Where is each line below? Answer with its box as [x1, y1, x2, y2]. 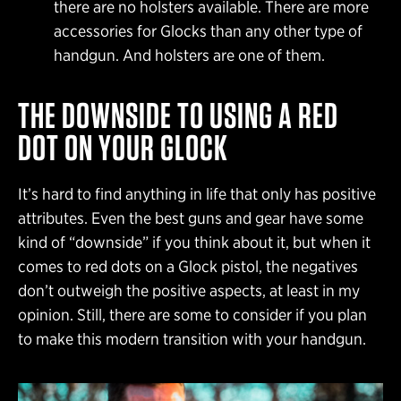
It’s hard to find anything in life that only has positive [18, 184, 376, 204]
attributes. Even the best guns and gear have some [18, 209, 363, 228]
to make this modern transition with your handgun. [18, 329, 366, 349]
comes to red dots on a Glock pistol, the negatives [18, 257, 358, 277]
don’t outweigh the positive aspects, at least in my [18, 281, 360, 301]
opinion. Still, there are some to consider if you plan [18, 305, 367, 325]
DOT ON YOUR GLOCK [18, 126, 228, 170]
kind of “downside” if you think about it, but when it [18, 233, 371, 252]
